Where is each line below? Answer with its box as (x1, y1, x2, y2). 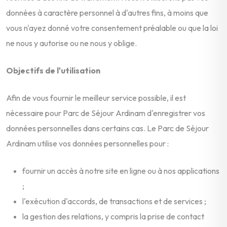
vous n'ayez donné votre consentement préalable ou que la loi (6, 22, 218, 33)
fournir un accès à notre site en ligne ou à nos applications (22, 165, 219, 176)
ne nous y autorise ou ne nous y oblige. (6, 37, 137, 48)
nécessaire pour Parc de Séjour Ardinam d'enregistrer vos (6, 107, 205, 118)
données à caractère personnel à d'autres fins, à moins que (6, 7, 208, 18)
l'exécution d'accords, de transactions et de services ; (22, 196, 206, 206)
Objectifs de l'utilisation (6, 65, 100, 75)
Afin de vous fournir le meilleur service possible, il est (6, 92, 186, 103)
